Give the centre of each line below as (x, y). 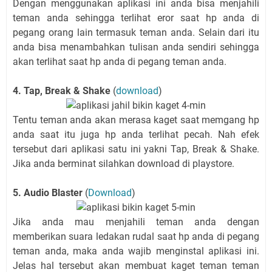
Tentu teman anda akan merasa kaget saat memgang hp (136, 120)
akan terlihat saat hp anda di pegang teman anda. (120, 61)
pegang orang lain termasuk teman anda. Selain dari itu (136, 32)
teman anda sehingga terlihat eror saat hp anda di (136, 18)
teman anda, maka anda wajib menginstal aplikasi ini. (136, 251)
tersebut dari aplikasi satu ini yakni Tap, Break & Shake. (136, 149)
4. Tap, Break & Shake (63, 90)
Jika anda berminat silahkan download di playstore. (124, 163)
